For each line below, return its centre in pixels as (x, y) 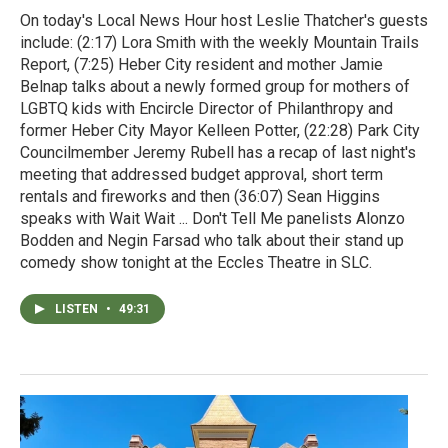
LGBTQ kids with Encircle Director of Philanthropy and (206, 109)
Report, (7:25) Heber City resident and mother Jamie (201, 65)
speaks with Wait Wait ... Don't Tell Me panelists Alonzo (212, 219)
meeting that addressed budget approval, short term (201, 175)
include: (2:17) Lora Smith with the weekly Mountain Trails (219, 43)
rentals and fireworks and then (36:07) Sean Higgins (200, 197)
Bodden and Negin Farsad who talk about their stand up (212, 241)
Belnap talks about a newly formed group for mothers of (215, 87)
